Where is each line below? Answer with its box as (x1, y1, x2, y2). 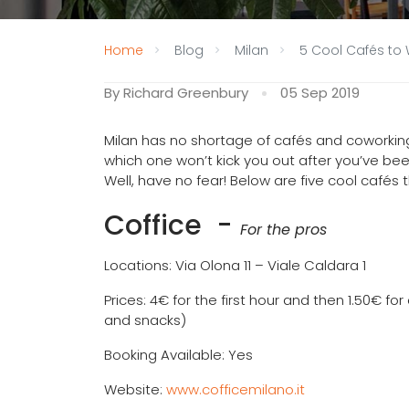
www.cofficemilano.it (166, 380, 305, 399)
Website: (104, 380, 166, 399)
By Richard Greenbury (104, 83, 248, 102)
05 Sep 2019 (280, 83, 360, 102)
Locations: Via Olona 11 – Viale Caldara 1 (104, 256, 366, 275)
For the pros (240, 219, 327, 240)
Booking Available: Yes (104, 345, 253, 364)
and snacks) (104, 310, 186, 330)
